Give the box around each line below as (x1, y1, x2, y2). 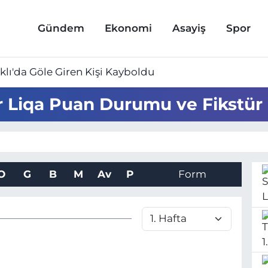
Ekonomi (104, 22, 152, 34)
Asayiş (172, 22, 206, 34)
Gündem (37, 22, 84, 34)
